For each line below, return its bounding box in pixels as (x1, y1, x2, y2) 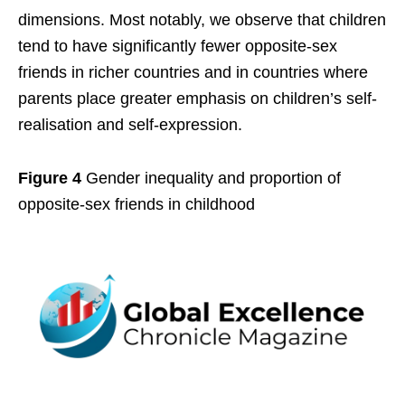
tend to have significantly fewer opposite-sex (18, 37, 337, 56)
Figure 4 (18, 169, 81, 188)
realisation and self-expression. (18, 116, 242, 135)
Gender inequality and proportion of (81, 169, 341, 188)
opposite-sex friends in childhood (18, 195, 255, 214)
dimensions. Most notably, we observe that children (18, 11, 386, 30)
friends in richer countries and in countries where (18, 63, 368, 82)
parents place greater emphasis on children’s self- (18, 89, 377, 108)
